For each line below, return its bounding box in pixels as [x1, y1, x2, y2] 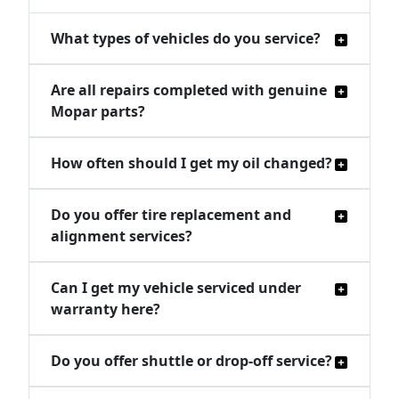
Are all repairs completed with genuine [51, 80, 327, 101]
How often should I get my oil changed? [51, 153, 332, 174]
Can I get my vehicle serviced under [51, 278, 301, 298]
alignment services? [51, 226, 192, 247]
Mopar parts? [51, 102, 145, 122]
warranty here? [51, 299, 160, 320]
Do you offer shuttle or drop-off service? [51, 351, 332, 371]
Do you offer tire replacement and [51, 205, 291, 225]
